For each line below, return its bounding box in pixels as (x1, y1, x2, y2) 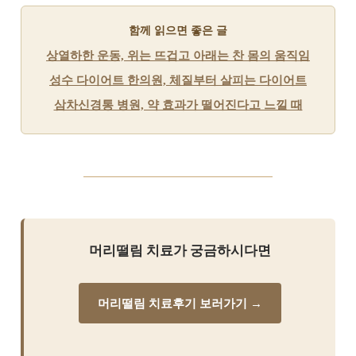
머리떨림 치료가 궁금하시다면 (88, 243, 271, 259)
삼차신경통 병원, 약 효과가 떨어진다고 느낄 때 (53, 99, 303, 112)
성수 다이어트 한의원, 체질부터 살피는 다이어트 (49, 73, 307, 87)
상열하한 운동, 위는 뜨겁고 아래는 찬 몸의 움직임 (46, 48, 310, 62)
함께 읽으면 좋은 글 (129, 23, 227, 37)
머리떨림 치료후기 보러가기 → (97, 296, 262, 310)
